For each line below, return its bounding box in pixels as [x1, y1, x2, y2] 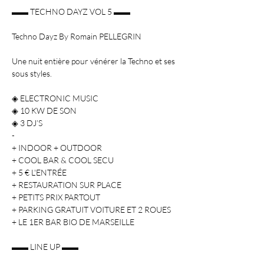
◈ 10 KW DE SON [12, 105, 77, 115]
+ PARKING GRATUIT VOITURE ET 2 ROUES [12, 204, 171, 214]
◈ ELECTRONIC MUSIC [12, 93, 98, 103]
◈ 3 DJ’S [12, 118, 42, 128]
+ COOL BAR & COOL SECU [12, 155, 114, 165]
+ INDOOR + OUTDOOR [12, 143, 102, 153]
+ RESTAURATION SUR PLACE [12, 180, 121, 190]
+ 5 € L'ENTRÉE [12, 167, 67, 177]
